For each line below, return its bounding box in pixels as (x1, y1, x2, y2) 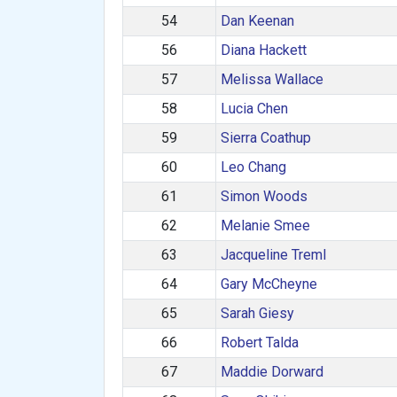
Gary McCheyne (220, 276, 317, 292)
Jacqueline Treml (220, 246, 326, 263)
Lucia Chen (220, 100, 288, 117)
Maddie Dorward (220, 363, 323, 380)
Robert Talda (220, 334, 299, 351)
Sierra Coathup (220, 129, 311, 146)
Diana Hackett (220, 42, 307, 58)
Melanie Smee (220, 217, 310, 234)
